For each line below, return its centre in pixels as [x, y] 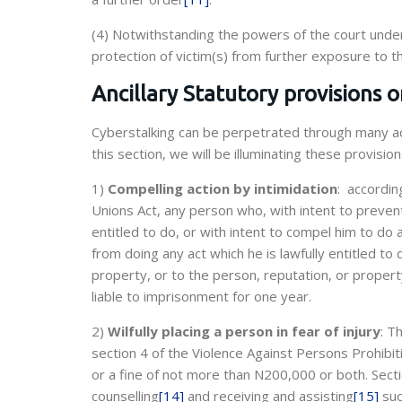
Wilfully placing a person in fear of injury [244, 331]
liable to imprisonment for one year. [201, 296]
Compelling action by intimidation [223, 188]
